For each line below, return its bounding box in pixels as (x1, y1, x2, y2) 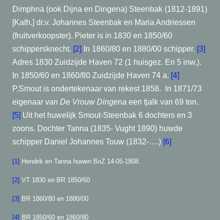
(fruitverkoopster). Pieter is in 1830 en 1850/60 (12, 31, 172, 40)
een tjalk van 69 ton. (127, 98, 198, 106)
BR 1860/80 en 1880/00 (20, 195, 88, 202)
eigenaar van (12, 98, 60, 106)
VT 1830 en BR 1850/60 (22, 176, 90, 184)
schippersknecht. (12, 45, 73, 53)
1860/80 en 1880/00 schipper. (92, 45, 197, 53)
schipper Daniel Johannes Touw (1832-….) (12, 137, 163, 146)
